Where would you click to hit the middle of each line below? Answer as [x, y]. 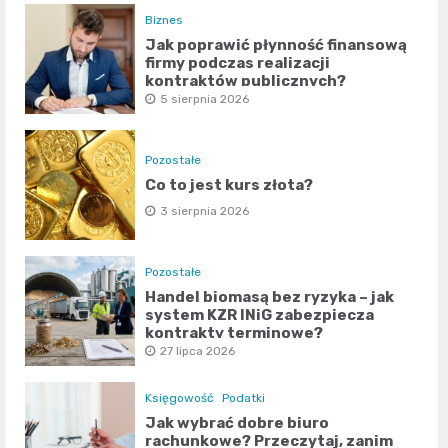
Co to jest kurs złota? [229, 185]
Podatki [244, 398]
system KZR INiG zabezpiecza [260, 315]
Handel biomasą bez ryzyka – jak [270, 297]
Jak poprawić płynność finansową [276, 45]
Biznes [164, 20]
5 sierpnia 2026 [205, 99]
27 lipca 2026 [198, 351]
